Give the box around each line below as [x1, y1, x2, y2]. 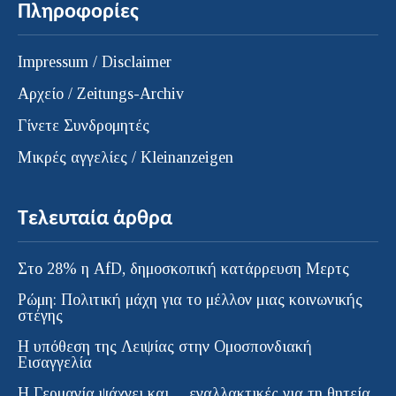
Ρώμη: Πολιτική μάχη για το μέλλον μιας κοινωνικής [18, 291, 362, 309]
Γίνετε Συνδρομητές [18, 117, 149, 135]
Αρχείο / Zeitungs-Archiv [18, 85, 184, 103]
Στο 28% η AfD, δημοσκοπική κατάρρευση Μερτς [18, 260, 349, 278]
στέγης [18, 307, 63, 325]
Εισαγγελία [18, 354, 92, 372]
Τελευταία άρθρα [18, 209, 172, 231]
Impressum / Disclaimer [18, 53, 171, 72]
